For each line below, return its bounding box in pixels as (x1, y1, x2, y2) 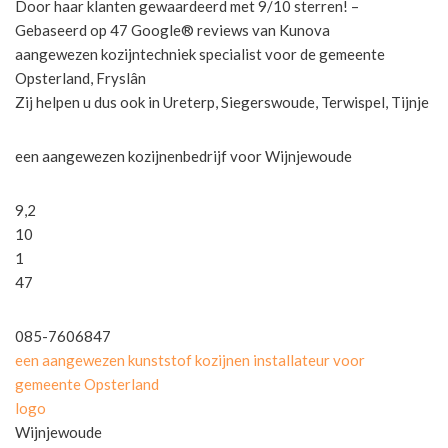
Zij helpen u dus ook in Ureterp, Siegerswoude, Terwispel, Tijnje (15, 92, 432, 111)
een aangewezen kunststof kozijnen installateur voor (15, 350, 365, 369)
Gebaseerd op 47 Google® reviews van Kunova (15, 20, 330, 39)
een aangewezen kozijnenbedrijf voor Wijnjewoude (15, 146, 352, 165)
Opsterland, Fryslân (15, 68, 146, 87)
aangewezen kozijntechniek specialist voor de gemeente (15, 44, 385, 63)
